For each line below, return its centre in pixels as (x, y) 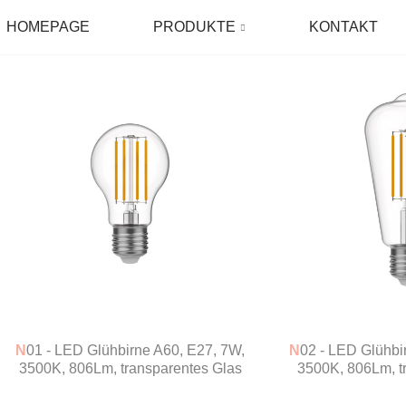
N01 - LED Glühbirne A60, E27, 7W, (21, 350)
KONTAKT (344, 27)
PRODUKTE (195, 27)
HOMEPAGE (48, 27)
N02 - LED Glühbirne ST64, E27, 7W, (294, 350)
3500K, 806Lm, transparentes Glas (130, 368)
